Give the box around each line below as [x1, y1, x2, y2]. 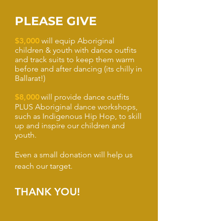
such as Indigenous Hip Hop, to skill [15, 111, 142, 121]
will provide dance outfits [41, 92, 129, 102]
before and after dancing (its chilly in [15, 64, 142, 74]
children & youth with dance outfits [15, 45, 137, 55]
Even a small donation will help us [15, 150, 133, 159]
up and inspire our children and [15, 121, 125, 130]
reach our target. [15, 161, 73, 171]
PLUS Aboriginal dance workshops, [15, 102, 138, 111]
